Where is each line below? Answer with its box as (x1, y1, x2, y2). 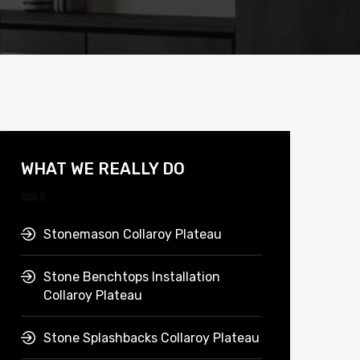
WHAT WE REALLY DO (21, 159, 185, 179)
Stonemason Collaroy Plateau (43, 227, 222, 243)
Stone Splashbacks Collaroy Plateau (43, 330, 260, 346)
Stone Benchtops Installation (43, 269, 220, 285)
